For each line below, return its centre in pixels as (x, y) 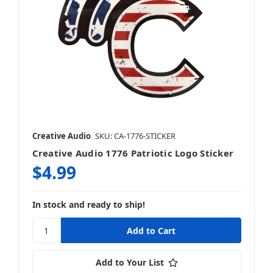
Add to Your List (129, 263)
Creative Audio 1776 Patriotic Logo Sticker (133, 153)
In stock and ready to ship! (88, 205)
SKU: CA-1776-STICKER (135, 136)
